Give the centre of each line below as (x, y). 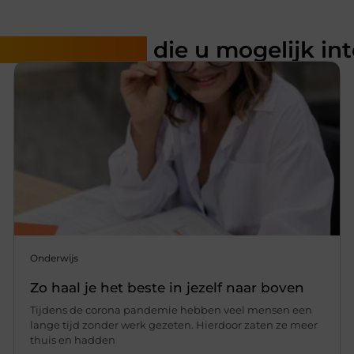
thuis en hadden (73, 339)
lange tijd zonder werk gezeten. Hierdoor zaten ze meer (174, 324)
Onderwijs (55, 258)
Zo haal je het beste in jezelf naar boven (168, 287)
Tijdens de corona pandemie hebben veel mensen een (171, 309)
